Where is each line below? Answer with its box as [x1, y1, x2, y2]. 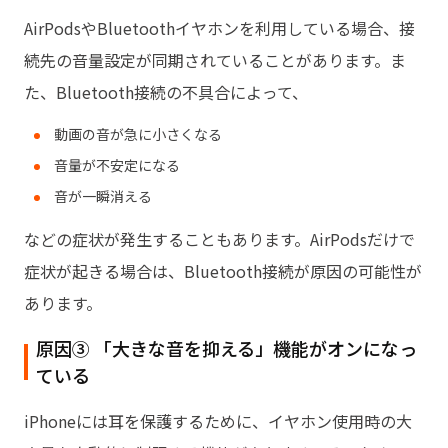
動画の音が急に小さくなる [54, 123, 222, 144]
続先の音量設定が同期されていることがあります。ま [24, 47, 406, 72]
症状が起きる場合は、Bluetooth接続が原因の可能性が [24, 258, 422, 283]
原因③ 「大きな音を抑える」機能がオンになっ [36, 334, 417, 361]
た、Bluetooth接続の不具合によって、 [24, 79, 308, 104]
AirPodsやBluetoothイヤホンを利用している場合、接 [24, 15, 415, 40]
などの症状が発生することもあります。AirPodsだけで [24, 226, 415, 251]
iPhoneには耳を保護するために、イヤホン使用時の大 [24, 408, 412, 433]
